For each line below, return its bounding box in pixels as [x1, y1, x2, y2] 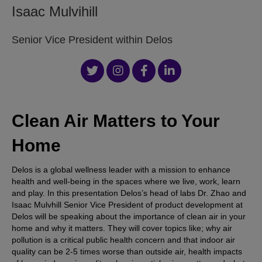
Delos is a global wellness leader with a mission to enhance [12, 164, 230, 174]
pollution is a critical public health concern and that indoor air [12, 235, 235, 244]
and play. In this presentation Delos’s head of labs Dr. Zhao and [12, 188, 246, 198]
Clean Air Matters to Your [12, 111, 220, 130]
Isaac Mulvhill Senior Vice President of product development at [12, 199, 243, 209]
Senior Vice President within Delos [12, 33, 173, 46]
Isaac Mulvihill [12, 3, 98, 19]
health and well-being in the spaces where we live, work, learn [12, 176, 240, 186]
